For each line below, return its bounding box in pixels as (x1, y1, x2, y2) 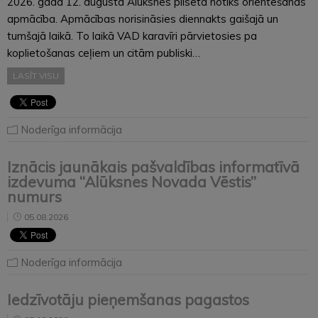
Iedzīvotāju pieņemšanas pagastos (7, 290, 249, 309)
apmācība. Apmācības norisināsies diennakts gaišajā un (7, 11, 278, 26)
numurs (7, 187, 62, 206)
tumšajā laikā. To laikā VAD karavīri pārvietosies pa (7, 28, 257, 43)
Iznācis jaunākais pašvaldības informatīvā (7, 157, 300, 176)
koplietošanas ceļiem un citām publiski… (7, 45, 200, 60)
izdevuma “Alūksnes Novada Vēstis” (7, 172, 256, 191)
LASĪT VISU (13, 70, 59, 81)
